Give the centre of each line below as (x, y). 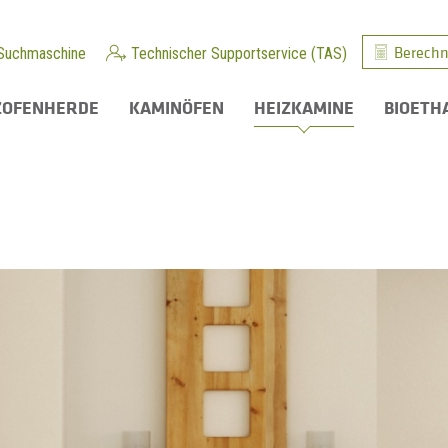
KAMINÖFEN (176, 107)
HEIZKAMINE (304, 107)
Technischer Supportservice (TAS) (239, 53)
